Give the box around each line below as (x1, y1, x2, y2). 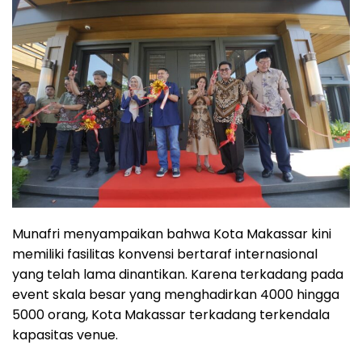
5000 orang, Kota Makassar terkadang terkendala (12, 305, 330, 324)
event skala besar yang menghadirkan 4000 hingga (12, 284, 339, 304)
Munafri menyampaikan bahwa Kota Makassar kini (12, 224, 331, 243)
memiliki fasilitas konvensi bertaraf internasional (12, 244, 318, 263)
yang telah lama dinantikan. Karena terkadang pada (12, 264, 343, 284)
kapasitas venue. (12, 325, 118, 344)
